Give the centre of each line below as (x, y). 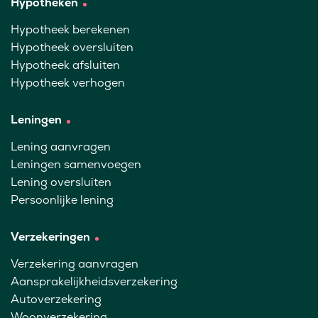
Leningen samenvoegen (76, 164)
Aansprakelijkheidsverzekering (94, 281)
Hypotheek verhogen (68, 82)
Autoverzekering (56, 299)
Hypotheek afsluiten (65, 65)
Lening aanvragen (61, 146)
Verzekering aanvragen (75, 263)
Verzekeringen (50, 236)
